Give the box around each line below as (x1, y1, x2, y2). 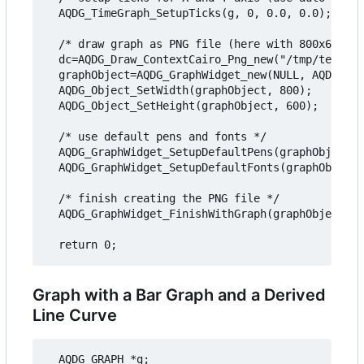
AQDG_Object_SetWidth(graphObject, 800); (45, 84, 312, 97)
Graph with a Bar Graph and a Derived (32, 285, 326, 305)
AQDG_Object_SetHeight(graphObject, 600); (45, 99, 318, 113)
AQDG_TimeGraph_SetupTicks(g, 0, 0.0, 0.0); (45, 6, 331, 20)
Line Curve (32, 305, 117, 326)
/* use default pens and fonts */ (45, 130, 266, 144)
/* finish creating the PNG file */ (45, 192, 279, 206)
